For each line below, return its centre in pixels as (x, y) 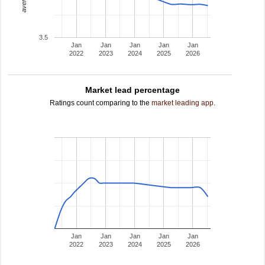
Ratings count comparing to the (101, 103)
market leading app (182, 103)
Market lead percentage (132, 90)
